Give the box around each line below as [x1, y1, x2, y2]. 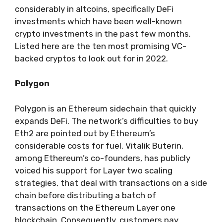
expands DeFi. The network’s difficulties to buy [15, 115, 198, 126]
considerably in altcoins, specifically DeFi [15, 3, 173, 14]
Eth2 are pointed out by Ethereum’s [15, 128, 155, 138]
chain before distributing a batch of [15, 190, 156, 200]
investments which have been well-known [15, 16, 182, 26]
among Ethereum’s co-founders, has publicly [15, 153, 190, 163]
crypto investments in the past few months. [15, 28, 191, 39]
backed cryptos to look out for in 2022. [15, 53, 168, 63]
